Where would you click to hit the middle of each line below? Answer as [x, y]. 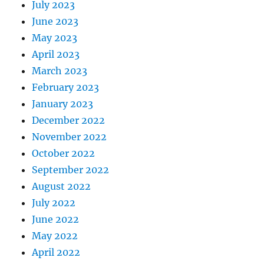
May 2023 [55, 38]
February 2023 [66, 88]
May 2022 [55, 236]
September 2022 [71, 170]
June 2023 [55, 22]
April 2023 [56, 55]
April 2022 [56, 253]
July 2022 [54, 203]
